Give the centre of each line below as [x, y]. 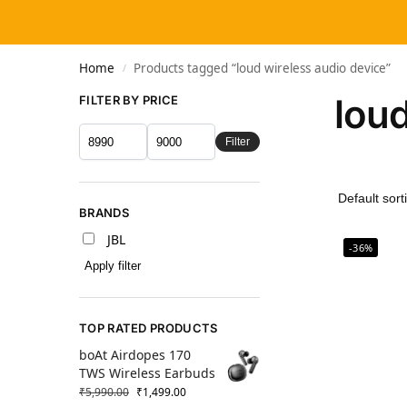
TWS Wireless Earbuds [147, 373]
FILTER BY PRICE [129, 100]
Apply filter [113, 266]
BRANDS [104, 213]
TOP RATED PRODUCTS [149, 328]
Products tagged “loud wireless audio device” [263, 68]
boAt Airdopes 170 [135, 355]
